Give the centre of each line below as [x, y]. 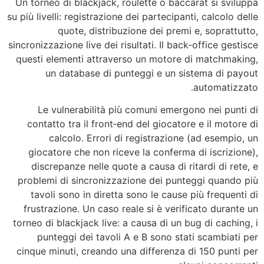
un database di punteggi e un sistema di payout [152, 73]
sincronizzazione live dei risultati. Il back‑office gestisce [133, 44]
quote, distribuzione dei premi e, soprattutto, [158, 30]
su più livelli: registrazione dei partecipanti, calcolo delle [133, 16]
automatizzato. [226, 87]
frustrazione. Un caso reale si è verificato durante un [141, 209]
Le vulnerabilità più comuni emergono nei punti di [148, 110]
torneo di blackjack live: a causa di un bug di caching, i [136, 223]
